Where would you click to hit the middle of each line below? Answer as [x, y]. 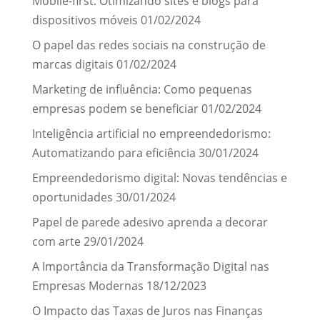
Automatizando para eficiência [114, 152]
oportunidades [72, 197]
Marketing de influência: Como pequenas [142, 89]
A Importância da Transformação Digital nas [150, 266]
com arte [56, 241]
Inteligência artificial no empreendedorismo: [151, 133]
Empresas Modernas [87, 285]
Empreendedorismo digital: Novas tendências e [159, 177]
